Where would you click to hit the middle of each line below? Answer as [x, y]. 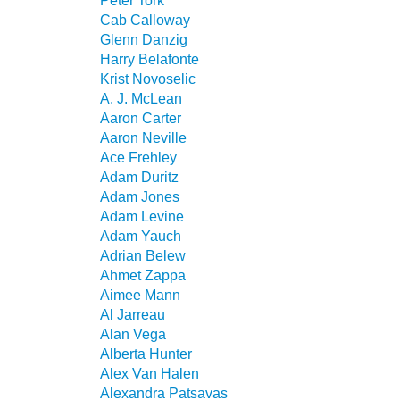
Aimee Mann [140, 295]
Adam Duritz [139, 177]
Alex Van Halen [150, 373]
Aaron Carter [141, 118]
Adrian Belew [143, 255]
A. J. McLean [141, 98]
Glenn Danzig [144, 39]
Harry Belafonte [150, 59]
